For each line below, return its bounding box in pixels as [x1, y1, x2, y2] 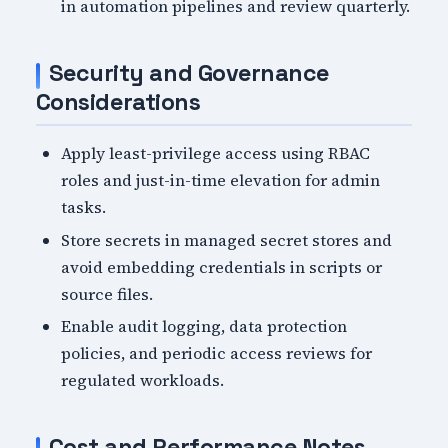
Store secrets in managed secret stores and [61, 228, 393, 251]
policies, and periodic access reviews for [61, 342, 373, 365]
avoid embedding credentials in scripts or [61, 255, 383, 278]
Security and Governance [48, 58, 329, 89]
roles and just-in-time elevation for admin [61, 168, 381, 191]
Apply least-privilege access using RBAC [61, 141, 371, 164]
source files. [61, 282, 154, 305]
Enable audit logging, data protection [61, 315, 348, 338]
